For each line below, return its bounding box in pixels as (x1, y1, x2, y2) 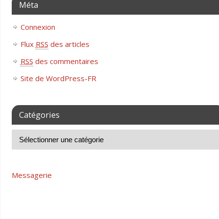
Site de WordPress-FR (20, 73, 96, 83)
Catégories (19, 109, 60, 120)
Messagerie (11, 170, 52, 180)
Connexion (20, 22, 55, 32)
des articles (48, 39, 89, 49)
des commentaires (33, 56, 98, 66)
